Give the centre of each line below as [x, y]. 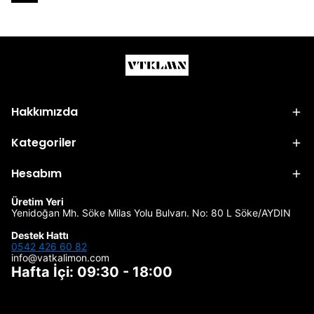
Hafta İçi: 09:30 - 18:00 [92, 272]
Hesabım [36, 174]
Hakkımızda [45, 112]
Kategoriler [44, 143]
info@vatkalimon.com [60, 258]
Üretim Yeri [37, 202]
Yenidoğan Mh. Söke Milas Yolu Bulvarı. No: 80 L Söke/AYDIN [151, 213]
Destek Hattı [40, 235]
